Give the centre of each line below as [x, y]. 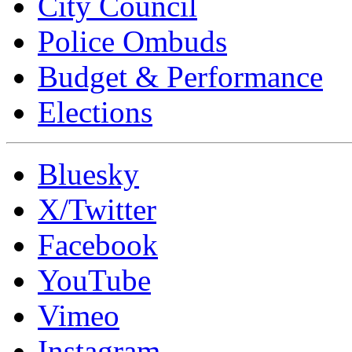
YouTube [94, 280]
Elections [95, 112]
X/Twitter [97, 210]
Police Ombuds [132, 42]
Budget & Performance [180, 77]
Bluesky [88, 174]
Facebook [98, 245]
